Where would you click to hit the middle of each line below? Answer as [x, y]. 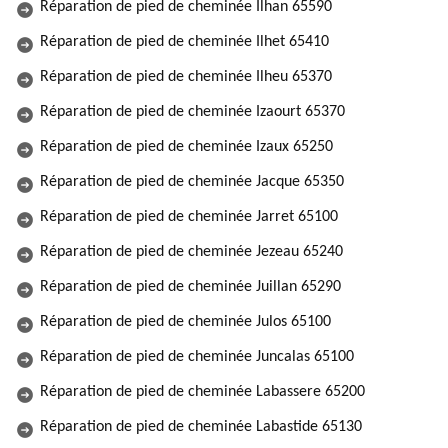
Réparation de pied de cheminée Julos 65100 [185, 322]
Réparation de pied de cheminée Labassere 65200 [202, 392]
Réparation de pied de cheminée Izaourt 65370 [192, 112]
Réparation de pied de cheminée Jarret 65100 [189, 217]
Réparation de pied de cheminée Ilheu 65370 [186, 77]
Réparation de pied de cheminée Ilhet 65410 [184, 42]
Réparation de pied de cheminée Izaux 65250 [186, 147]
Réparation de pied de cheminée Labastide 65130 [201, 427]
